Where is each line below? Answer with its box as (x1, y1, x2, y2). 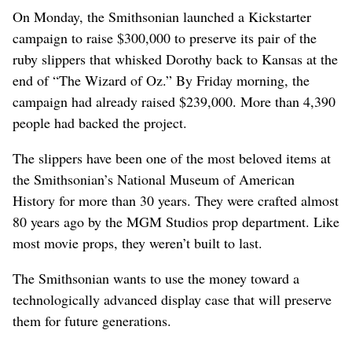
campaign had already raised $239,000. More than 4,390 (13, 91, 335, 111)
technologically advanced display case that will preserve (13, 289, 332, 309)
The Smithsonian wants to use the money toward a (13, 268, 299, 288)
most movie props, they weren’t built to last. (13, 233, 262, 252)
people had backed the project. (13, 112, 187, 132)
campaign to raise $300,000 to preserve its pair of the (13, 27, 317, 47)
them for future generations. (13, 310, 171, 330)
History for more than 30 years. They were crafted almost (13, 190, 339, 210)
